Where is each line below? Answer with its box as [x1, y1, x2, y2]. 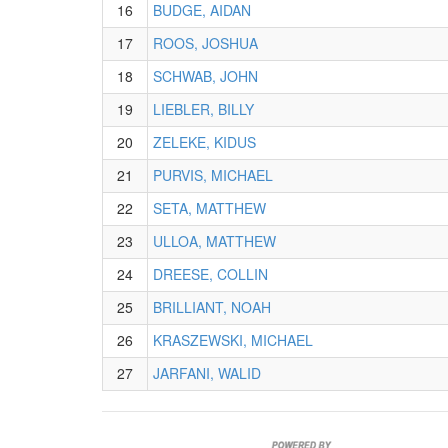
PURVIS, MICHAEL [153, 165, 273, 185]
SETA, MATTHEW [153, 198, 266, 218]
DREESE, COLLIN [153, 264, 268, 284]
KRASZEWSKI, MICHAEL [153, 330, 313, 350]
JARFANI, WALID [153, 363, 261, 383]
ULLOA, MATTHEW [153, 231, 276, 251]
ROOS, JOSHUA [153, 33, 258, 53]
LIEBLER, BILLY [153, 99, 254, 119]
